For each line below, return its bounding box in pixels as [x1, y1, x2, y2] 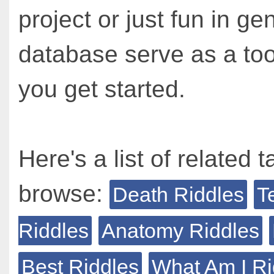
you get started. [18, 76, 185, 102]
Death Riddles [113, 183, 244, 206]
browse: [18, 180, 103, 207]
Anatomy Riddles [102, 219, 259, 242]
